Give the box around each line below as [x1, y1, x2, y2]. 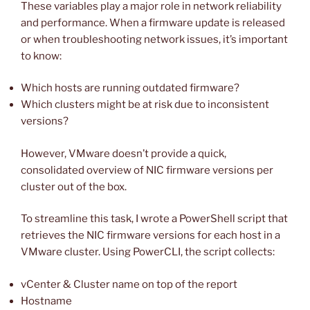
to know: [21, 49, 62, 62]
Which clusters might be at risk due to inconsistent [21, 98, 269, 111]
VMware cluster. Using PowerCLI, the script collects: [21, 246, 275, 259]
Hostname [21, 294, 72, 307]
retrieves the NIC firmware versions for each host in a [21, 229, 280, 242]
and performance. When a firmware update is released [21, 16, 285, 29]
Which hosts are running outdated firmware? [21, 82, 239, 95]
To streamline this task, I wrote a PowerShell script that [21, 212, 288, 226]
